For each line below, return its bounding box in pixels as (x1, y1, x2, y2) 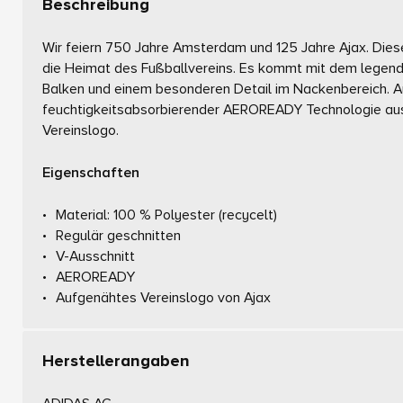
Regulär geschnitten (55, 226, 181, 245)
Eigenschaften (42, 163, 140, 182)
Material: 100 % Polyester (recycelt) (55, 205, 277, 224)
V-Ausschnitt (55, 246, 135, 265)
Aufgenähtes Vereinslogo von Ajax (55, 288, 271, 307)
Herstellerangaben (42, 351, 191, 372)
